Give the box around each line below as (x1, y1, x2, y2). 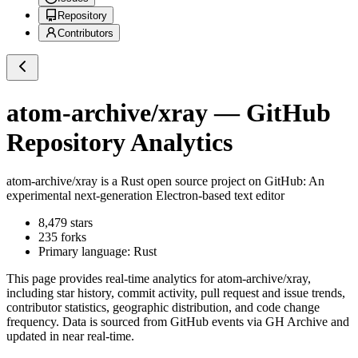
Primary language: (38, 245, 133, 259)
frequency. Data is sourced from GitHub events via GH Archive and (6, 315, 349, 329)
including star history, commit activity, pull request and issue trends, (6, 286, 345, 300)
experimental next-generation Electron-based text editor (6, 189, 284, 203)
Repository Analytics (6, 127, 233, 157)
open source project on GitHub (144, 174, 303, 189)
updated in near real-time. (6, 329, 134, 344)
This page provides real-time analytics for (6, 272, 217, 286)
